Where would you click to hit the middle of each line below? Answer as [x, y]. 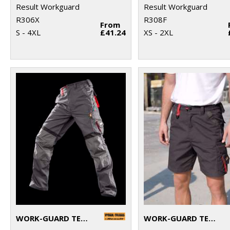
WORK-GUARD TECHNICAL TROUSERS [84, 218]
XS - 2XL [159, 32]
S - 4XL [28, 32]
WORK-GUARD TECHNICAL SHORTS [212, 218]
